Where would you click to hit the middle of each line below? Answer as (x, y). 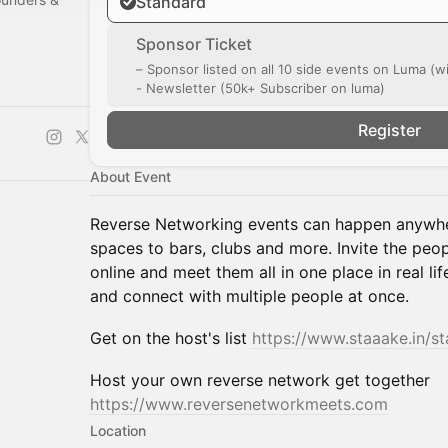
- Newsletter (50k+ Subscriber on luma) (260, 88)
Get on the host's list (171, 338)
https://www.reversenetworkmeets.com (239, 404)
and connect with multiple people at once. (249, 296)
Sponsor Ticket (194, 44)
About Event (130, 176)
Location (118, 430)
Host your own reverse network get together (260, 380)
